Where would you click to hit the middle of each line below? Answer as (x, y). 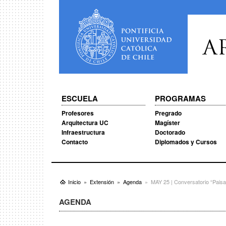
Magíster (167, 123)
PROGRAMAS (180, 98)
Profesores (78, 113)
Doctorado (170, 132)
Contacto (75, 142)
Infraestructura (83, 132)
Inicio (74, 182)
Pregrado (168, 113)
